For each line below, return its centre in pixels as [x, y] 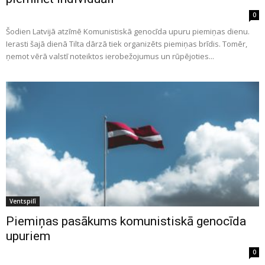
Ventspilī [23, 201]
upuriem [28, 236]
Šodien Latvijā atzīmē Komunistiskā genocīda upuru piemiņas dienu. [128, 31]
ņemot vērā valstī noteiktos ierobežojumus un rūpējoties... [110, 56]
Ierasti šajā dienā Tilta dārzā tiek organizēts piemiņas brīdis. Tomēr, [127, 43]
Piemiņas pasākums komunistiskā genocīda [126, 222]
